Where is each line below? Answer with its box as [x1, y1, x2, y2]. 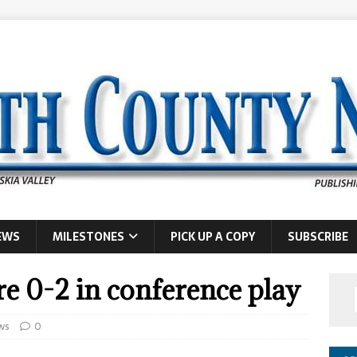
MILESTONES [53, 228, 124, 245]
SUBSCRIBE [288, 228, 348, 245]
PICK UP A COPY [171, 228, 255, 245]
